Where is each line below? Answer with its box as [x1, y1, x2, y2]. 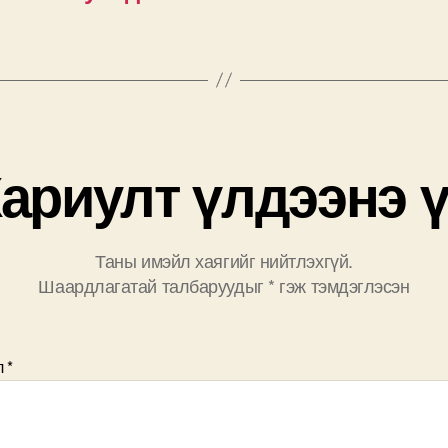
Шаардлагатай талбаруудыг [38, 271, 269, 298]
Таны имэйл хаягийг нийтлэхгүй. [95, 246, 353, 273]
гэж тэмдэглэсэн [274, 271, 410, 298]
